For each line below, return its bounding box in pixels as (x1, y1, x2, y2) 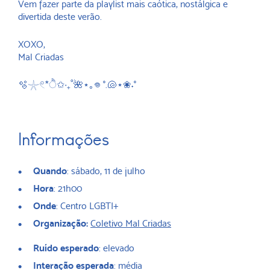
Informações (18, 129, 109, 151)
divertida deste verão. (18, 11, 102, 23)
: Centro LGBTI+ (56, 200, 119, 212)
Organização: (33, 218, 88, 230)
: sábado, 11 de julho (67, 165, 145, 177)
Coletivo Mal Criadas (90, 218, 171, 230)
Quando (33, 165, 67, 177)
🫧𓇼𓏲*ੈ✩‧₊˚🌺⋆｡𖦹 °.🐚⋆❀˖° (18, 79, 136, 91)
